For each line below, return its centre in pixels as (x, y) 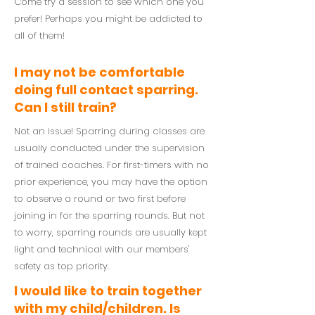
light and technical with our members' (102, 249)
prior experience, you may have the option (111, 182)
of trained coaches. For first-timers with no (111, 165)
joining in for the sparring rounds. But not (109, 216)
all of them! (39, 36)
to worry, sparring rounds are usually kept (110, 232)
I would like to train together (108, 291)
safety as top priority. (62, 266)
